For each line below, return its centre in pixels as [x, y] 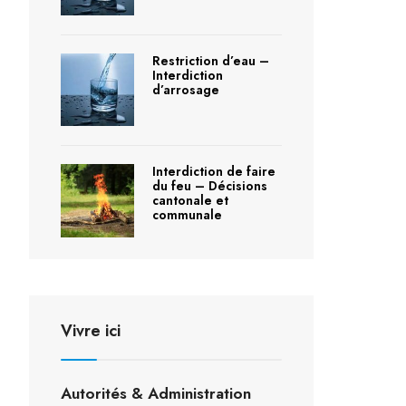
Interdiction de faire [213, 172]
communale [187, 215]
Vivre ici [91, 330]
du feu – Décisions [209, 186]
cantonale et [190, 201]
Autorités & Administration [156, 393]
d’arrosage [185, 89]
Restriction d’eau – [210, 60]
